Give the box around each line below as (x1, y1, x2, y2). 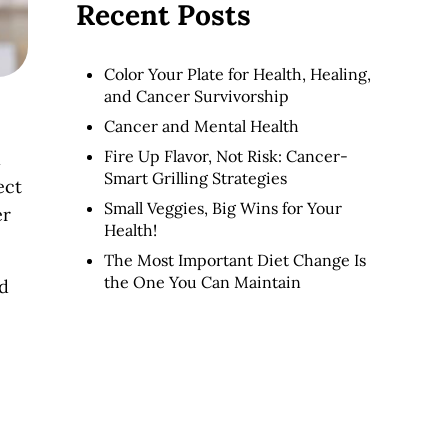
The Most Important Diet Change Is (104, 250, 366, 271)
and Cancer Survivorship (104, 86, 289, 107)
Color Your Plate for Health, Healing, (104, 64, 371, 85)
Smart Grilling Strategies (104, 168, 287, 189)
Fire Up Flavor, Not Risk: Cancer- (104, 146, 348, 167)
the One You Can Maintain (104, 272, 301, 293)
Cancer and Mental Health (104, 116, 299, 137)
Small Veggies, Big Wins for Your (104, 198, 342, 219)
